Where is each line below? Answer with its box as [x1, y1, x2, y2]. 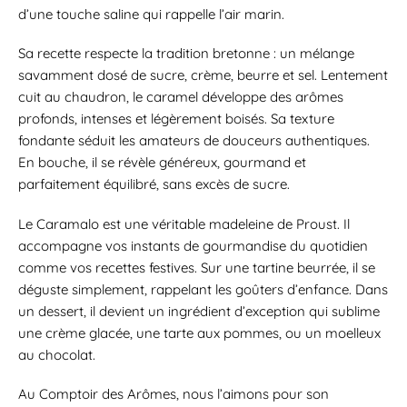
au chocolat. [18, 345, 95, 363]
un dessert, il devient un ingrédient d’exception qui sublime [18, 302, 380, 320]
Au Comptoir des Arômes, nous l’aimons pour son [18, 385, 329, 403]
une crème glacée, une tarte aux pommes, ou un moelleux [18, 323, 381, 342]
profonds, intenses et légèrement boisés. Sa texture [18, 110, 334, 128]
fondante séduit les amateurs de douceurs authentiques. [18, 132, 370, 150]
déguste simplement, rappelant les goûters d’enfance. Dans [18, 280, 388, 298]
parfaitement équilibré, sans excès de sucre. [18, 175, 290, 194]
